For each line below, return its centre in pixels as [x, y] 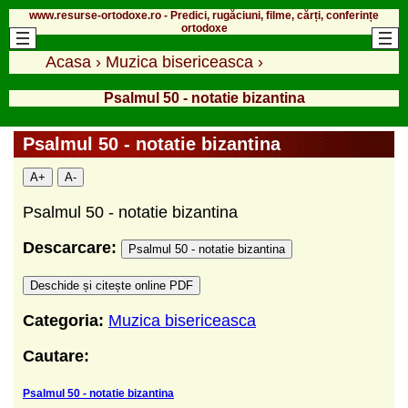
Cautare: [56, 356]
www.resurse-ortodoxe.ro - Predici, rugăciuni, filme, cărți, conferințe [204, 15]
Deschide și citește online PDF [112, 285]
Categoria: [63, 320]
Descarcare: [72, 247]
